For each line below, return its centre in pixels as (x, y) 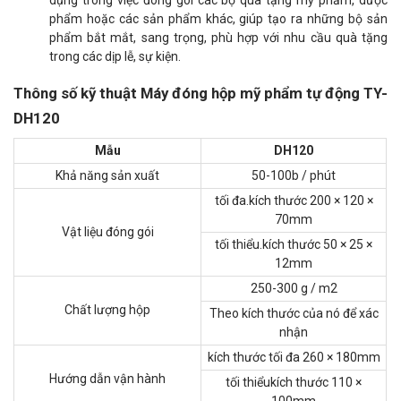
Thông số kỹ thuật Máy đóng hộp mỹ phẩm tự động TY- (200, 93)
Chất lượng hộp (107, 310)
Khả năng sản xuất (107, 175)
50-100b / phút (294, 175)
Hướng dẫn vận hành (107, 379)
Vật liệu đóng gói (107, 232)
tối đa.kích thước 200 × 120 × (294, 200)
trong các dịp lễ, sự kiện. (115, 56)
